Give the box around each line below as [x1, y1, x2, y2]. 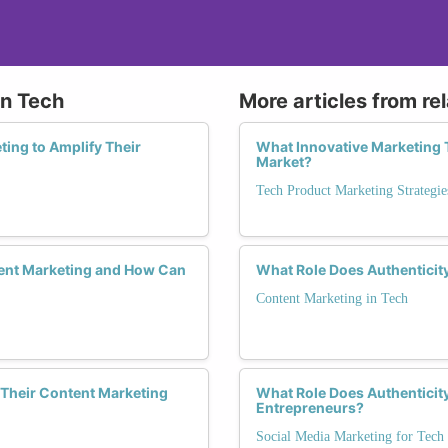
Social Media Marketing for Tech [256, 428, 444, 444]
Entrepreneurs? [256, 398, 364, 416]
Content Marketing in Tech [256, 290, 408, 306]
